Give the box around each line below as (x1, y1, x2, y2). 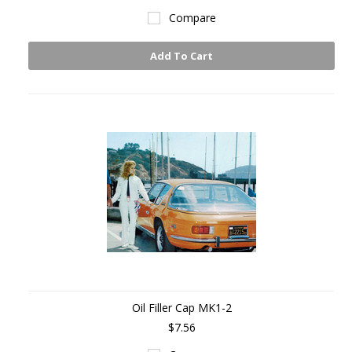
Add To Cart (150, 49, 213, 63)
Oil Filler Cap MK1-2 (131, 300, 232, 315)
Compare (168, 10, 216, 25)
